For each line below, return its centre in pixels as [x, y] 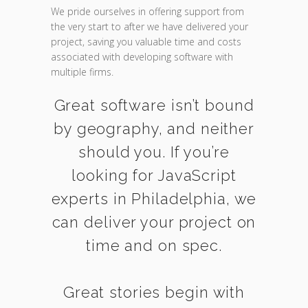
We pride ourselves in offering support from [147, 11]
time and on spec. [154, 245]
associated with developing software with [142, 57]
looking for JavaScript [154, 175]
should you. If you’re [154, 152]
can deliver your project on [154, 222]
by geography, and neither [154, 129]
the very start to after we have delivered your [150, 26]
